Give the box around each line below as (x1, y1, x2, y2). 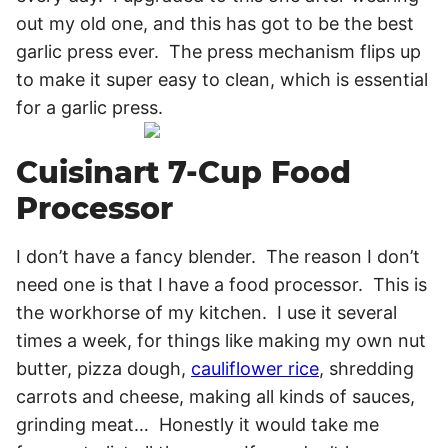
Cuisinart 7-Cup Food (16, 154, 351, 191)
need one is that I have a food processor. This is (16, 274, 427, 295)
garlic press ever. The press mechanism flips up (16, 41, 421, 62)
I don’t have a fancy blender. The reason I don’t (16, 246, 420, 267)
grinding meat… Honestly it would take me (16, 414, 379, 435)
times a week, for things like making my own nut (16, 330, 426, 351)
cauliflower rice (191, 358, 319, 379)
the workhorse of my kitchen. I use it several (16, 302, 397, 323)
